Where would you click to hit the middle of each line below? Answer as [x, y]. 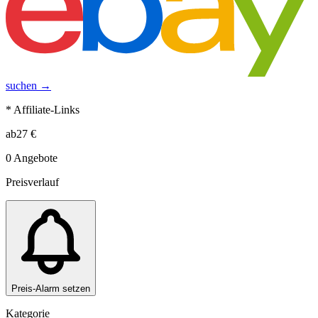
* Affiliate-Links [43, 109]
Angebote [34, 158]
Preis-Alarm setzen [51, 288]
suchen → [28, 85]
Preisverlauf [32, 182]
